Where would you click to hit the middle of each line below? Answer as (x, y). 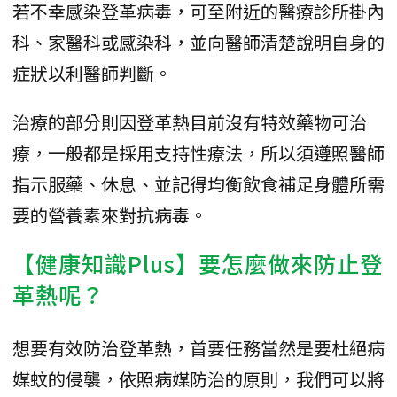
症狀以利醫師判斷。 (92, 74)
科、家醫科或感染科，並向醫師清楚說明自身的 (198, 43)
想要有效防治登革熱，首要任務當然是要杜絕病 (198, 348)
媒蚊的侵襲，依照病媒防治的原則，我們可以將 (198, 379)
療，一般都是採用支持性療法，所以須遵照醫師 (198, 153)
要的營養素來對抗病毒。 (110, 215)
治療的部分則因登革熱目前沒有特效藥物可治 (190, 122)
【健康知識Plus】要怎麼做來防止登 (198, 264)
